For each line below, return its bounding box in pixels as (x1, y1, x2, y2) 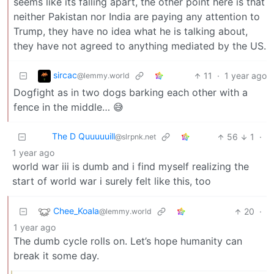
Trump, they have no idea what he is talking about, (13, 25, 248, 38)
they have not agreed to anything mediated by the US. (13, 40, 266, 53)
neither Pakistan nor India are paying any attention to (13, 10, 260, 23)
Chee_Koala (53, 206, 99, 217)
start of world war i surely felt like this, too (12, 175, 211, 188)
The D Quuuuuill (52, 131, 115, 142)
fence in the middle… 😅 (13, 101, 124, 114)
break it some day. (13, 250, 99, 262)
